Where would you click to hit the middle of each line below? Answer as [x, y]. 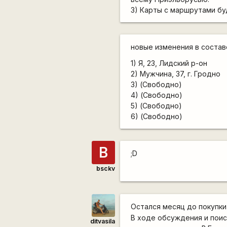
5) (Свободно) [157, 105]
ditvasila [102, 221]
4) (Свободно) [157, 95]
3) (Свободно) [157, 84]
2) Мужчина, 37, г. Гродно [176, 73]
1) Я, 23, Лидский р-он [169, 63]
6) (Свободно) [157, 116]
